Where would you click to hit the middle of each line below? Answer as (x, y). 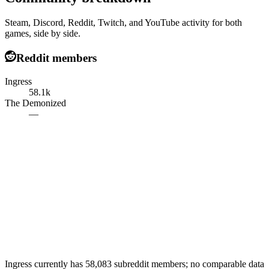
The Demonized (35, 103)
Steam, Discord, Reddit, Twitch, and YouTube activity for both (123, 23)
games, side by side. (43, 34)
